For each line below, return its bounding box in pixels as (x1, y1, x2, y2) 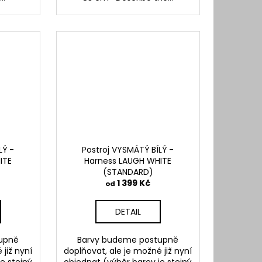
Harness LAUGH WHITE (84, 155, 172, 167)
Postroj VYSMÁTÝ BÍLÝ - (82, 144, 174, 156)
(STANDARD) (102, 166, 153, 178)
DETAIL (115, 206, 141, 218)
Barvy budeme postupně (77, 234, 179, 246)
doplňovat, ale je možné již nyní (64, 245, 192, 257)
